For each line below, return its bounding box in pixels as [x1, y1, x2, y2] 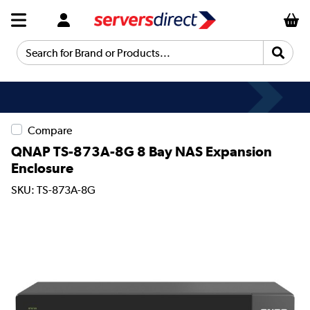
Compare [28, 123, 72, 137]
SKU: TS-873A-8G [11, 183, 95, 197]
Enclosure [11, 159, 73, 176]
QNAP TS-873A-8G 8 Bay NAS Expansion [11, 143, 272, 160]
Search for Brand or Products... [17, 52, 167, 64]
